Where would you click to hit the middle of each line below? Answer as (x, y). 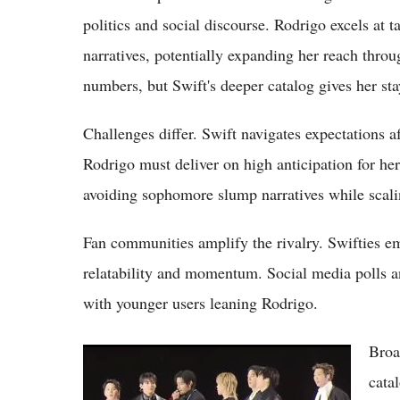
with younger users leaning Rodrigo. (200, 302)
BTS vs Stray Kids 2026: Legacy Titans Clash (216, 358)
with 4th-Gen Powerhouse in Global (185, 380)
